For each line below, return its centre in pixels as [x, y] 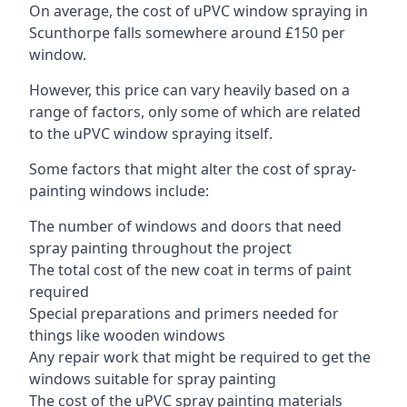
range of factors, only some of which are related [195, 111]
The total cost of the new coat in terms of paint [190, 269]
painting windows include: [119, 190]
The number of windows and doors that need [185, 226]
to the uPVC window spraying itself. [151, 133]
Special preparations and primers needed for [184, 313]
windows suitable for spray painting [153, 378]
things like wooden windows [127, 335]
